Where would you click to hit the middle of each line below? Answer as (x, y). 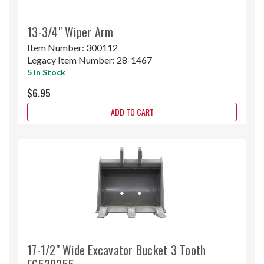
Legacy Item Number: (72, 60)
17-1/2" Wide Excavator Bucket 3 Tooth (117, 250)
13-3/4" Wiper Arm (70, 32)
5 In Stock (46, 72)
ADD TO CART (132, 111)
